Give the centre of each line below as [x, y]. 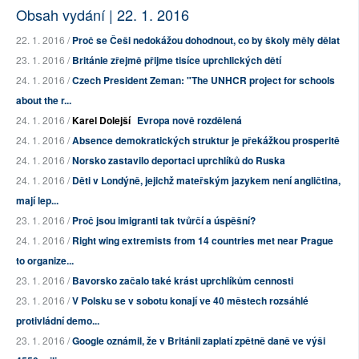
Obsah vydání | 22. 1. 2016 [103, 15]
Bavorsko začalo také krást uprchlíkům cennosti [183, 281]
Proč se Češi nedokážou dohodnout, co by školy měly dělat [206, 40]
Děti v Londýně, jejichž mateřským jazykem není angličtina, [206, 181]
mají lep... [37, 201]
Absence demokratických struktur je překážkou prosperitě [206, 141]
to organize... [45, 261]
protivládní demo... [58, 321]
